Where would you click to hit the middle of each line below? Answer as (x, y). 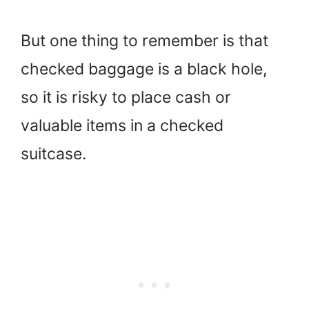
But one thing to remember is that (144, 40)
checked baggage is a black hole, (144, 69)
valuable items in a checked (122, 125)
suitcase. (53, 153)
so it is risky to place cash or (126, 97)
